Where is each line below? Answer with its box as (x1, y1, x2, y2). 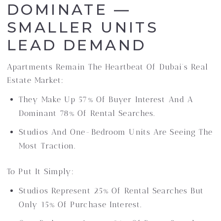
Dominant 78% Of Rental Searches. (19, 109, 155, 118)
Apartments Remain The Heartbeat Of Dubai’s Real (7, 62, 208, 72)
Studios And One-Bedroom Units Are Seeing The (19, 127, 213, 137)
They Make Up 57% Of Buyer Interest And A (19, 95, 194, 104)
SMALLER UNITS (7, 18, 159, 37)
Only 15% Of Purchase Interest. (19, 200, 142, 209)
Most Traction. (19, 141, 76, 150)
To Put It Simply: (7, 167, 74, 176)
